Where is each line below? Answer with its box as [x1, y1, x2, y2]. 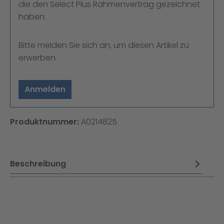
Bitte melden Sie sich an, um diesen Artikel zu [18, 39, 189, 51]
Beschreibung [10, 157, 66, 169]
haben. [18, 10, 46, 22]
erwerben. [18, 51, 57, 63]
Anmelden [24, 83, 65, 95]
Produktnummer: [10, 115, 81, 127]
